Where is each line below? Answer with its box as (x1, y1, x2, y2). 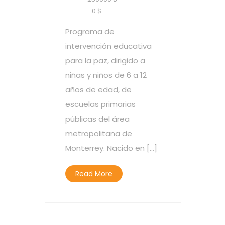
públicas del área (65, 114, 130, 124)
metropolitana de (65, 128, 132, 139)
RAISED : (65, 6, 92, 16)
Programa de (65, 26, 115, 37)
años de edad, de (65, 84, 132, 95)
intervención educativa (65, 41, 152, 51)
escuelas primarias (65, 99, 136, 109)
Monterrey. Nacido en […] (65, 143, 157, 153)
